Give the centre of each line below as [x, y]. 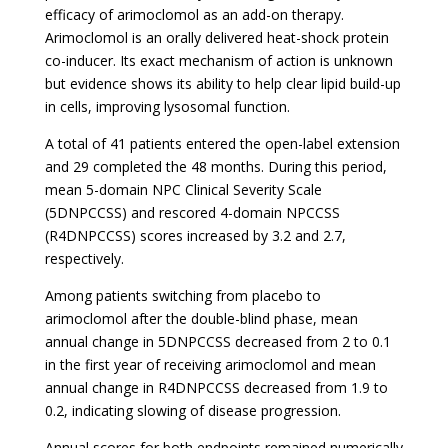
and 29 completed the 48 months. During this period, [215, 166]
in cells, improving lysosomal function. [167, 106]
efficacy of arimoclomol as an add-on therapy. [194, 14]
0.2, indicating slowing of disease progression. [192, 410]
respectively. [84, 258]
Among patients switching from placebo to [182, 295]
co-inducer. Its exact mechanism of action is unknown [218, 60]
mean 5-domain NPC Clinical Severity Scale [183, 189]
